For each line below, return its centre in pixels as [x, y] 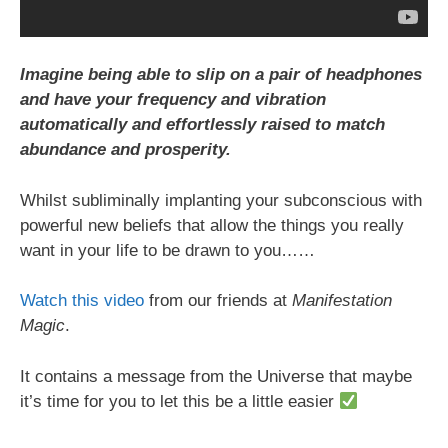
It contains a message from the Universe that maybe [216, 376]
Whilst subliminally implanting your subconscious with [221, 200]
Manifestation [342, 301]
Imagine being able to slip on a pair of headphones [221, 75]
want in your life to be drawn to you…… [167, 250]
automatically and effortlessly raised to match [202, 125]
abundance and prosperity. [125, 150]
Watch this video [82, 301]
